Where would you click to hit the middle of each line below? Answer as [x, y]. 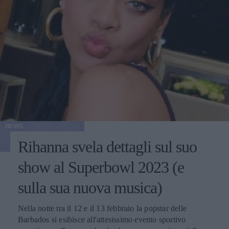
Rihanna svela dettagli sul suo [107, 147]
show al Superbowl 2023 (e [101, 167]
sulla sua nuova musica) [90, 188]
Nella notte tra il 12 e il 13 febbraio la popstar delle [102, 208]
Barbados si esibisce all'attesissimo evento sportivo [102, 220]
